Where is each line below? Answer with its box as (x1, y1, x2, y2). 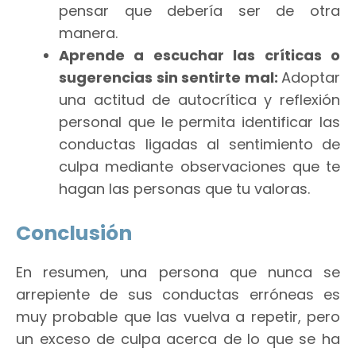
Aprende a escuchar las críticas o (59, 44, 340, 65)
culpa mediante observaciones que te (59, 156, 340, 176)
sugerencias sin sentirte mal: (59, 67, 281, 87)
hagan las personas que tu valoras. (59, 178, 310, 199)
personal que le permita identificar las (59, 111, 340, 132)
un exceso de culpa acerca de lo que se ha (16, 328, 340, 349)
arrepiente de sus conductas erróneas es (16, 284, 340, 304)
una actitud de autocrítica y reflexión (59, 89, 340, 110)
